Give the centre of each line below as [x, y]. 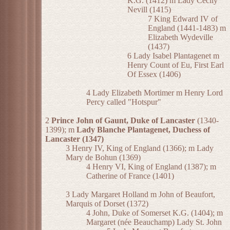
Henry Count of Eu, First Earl [176, 65]
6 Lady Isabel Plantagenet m [173, 56]
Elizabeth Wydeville [180, 37]
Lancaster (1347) [74, 139]
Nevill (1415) [149, 10]
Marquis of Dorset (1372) [107, 204]
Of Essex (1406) [154, 74]
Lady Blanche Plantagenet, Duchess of [143, 130]
